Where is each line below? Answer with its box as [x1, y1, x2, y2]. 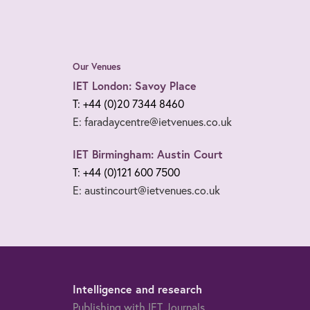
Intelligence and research [72, 281, 202, 296]
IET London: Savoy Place [72, 77, 197, 93]
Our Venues [72, 60, 121, 73]
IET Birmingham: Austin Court [72, 146, 223, 161]
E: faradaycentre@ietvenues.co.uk [72, 113, 232, 129]
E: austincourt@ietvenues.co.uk [72, 182, 220, 197]
